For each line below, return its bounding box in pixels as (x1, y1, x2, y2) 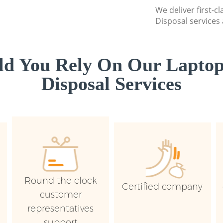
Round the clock (24, 175, 97, 186)
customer (39, 189, 82, 200)
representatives (27, 203, 94, 214)
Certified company (122, 181, 203, 193)
